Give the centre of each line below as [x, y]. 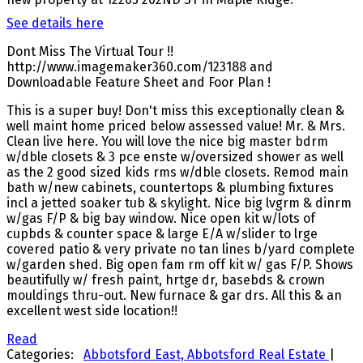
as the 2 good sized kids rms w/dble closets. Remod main [177, 172]
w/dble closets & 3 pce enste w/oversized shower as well [175, 156]
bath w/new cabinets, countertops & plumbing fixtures [170, 187]
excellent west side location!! [92, 310]
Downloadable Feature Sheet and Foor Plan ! [139, 82]
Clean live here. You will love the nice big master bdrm [167, 141]
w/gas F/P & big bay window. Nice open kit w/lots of [161, 218]
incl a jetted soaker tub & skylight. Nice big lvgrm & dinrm [179, 203]
